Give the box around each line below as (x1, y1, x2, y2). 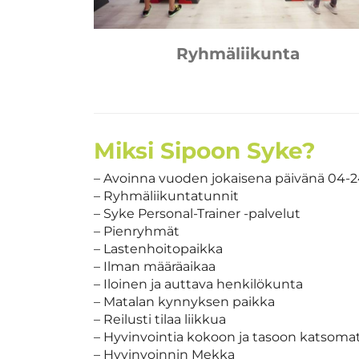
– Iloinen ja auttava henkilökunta (94, 276, 303, 292)
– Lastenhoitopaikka (94, 240, 223, 256)
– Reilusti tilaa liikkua (94, 311, 226, 327)
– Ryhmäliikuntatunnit (94, 188, 239, 204)
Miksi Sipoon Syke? (94, 136, 315, 164)
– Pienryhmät (94, 223, 179, 239)
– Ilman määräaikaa (94, 258, 216, 274)
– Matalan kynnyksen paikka (94, 293, 275, 309)
